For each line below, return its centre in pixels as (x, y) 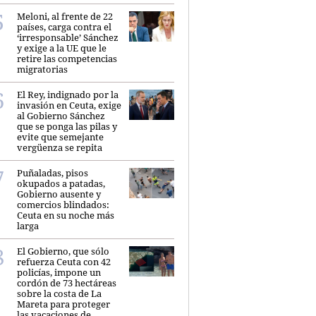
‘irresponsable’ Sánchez (68, 37)
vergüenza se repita (60, 147)
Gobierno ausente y (59, 194)
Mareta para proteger (63, 304)
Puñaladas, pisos (53, 172)
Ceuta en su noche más (66, 215)
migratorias (42, 69)
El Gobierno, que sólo (63, 251)
